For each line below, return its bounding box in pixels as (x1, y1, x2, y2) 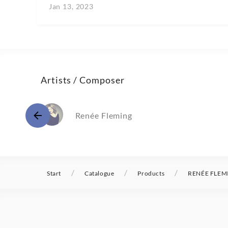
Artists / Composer (41, 74, 125, 86)
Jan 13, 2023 (49, 2, 94, 11)
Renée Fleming (75, 110, 132, 121)
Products (137, 169, 165, 178)
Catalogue (84, 169, 115, 178)
